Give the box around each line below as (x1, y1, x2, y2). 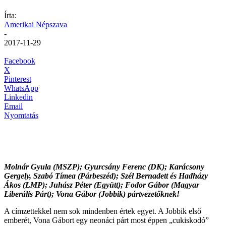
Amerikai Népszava (4, 20, 67, 29)
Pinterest (4, 74, 31, 83)
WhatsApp (4, 83, 38, 92)
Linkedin (4, 92, 33, 101)
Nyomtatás (4, 110, 38, 120)
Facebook (4, 56, 35, 65)
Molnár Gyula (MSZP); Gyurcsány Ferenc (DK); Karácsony (4, 162, 204, 171)
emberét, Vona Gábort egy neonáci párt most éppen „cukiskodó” (4, 215, 209, 224)
